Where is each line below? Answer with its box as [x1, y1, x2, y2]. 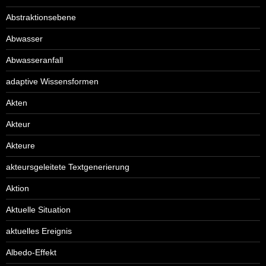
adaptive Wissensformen [6, 76, 99, 86]
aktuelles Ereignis [6, 226, 72, 236]
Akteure [6, 140, 35, 150]
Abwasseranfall [6, 55, 63, 65]
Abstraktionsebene [6, 12, 76, 22]
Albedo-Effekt [6, 247, 56, 257]
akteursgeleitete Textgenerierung [6, 161, 129, 172]
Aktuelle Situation [6, 204, 71, 214]
